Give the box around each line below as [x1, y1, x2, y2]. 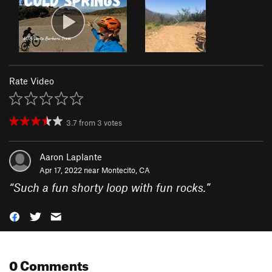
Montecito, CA [101, 165, 150, 175]
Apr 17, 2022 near [39, 165, 101, 175]
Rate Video [9, 75, 54, 87]
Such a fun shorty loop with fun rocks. [13, 180, 206, 195]
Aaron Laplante [39, 151, 102, 163]
